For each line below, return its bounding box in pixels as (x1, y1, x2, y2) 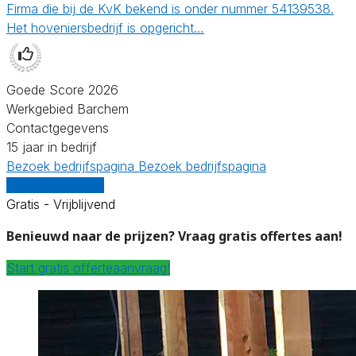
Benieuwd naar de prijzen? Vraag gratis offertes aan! (6, 226, 342, 245)
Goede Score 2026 (6, 81, 118, 98)
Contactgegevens (6, 119, 109, 136)
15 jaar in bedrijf (6, 138, 97, 155)
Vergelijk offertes (6, 176, 104, 193)
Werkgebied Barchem (6, 100, 129, 117)
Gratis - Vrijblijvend (6, 195, 115, 212)
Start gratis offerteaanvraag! (6, 259, 170, 276)
